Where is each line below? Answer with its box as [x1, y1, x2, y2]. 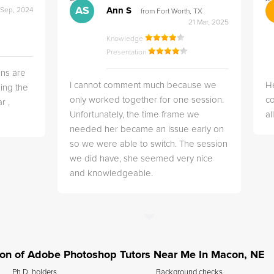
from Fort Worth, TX [141, 8, 203, 15]
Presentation [106, 49, 149, 56]
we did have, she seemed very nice [70, 154, 213, 163]
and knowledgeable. [70, 169, 154, 178]
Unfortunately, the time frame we [70, 110, 200, 119]
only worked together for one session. [70, 95, 224, 105]
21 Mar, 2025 [188, 19, 229, 26]
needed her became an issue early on [70, 125, 224, 134]
